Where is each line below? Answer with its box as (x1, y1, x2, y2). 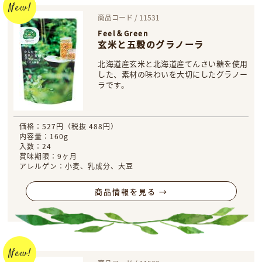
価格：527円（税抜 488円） (19, 121, 119, 131)
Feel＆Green (98, 28, 149, 38)
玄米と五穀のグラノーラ (98, 38, 204, 50)
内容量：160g (19, 131, 69, 141)
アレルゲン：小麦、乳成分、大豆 (19, 161, 134, 171)
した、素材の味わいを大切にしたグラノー (98, 68, 248, 80)
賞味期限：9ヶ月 (19, 151, 78, 161)
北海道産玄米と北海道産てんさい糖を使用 (98, 58, 248, 69)
